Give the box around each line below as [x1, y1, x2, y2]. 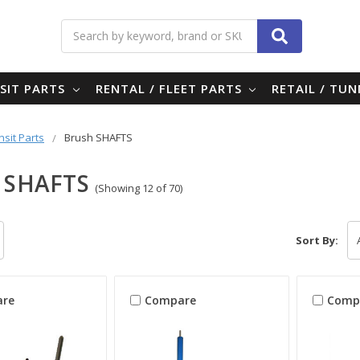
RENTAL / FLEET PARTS [95, 80, 246, 96]
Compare [145, 292, 197, 309]
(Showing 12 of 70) [94, 180, 182, 195]
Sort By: [296, 232, 339, 247]
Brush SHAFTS [63, 129, 133, 145]
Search [181, 19, 217, 35]
